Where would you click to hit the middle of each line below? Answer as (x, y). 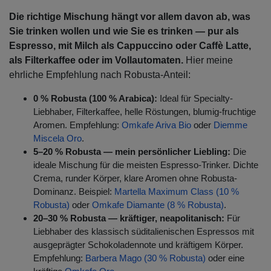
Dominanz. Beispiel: (74, 192)
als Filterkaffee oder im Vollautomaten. (97, 60)
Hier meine (209, 60)
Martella (130, 192)
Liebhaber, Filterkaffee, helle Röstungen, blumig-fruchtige (145, 112)
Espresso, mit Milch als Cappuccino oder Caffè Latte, (130, 46)
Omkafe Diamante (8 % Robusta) (158, 205)
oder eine (225, 258)
